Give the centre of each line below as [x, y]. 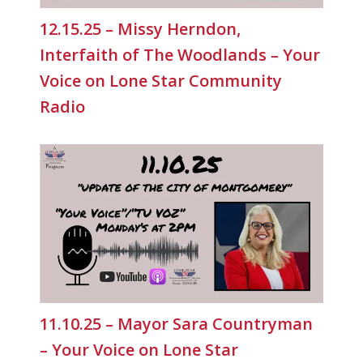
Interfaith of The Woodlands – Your [180, 54]
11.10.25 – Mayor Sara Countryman [177, 324]
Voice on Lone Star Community [161, 80]
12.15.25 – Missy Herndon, [141, 28]
